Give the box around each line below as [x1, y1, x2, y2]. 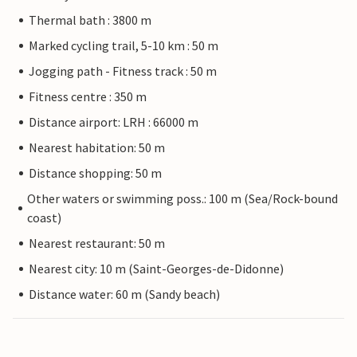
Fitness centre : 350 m [29, 88, 147, 105]
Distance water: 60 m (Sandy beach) [29, 286, 220, 303]
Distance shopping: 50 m [29, 165, 162, 182]
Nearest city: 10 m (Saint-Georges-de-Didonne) [29, 261, 284, 277]
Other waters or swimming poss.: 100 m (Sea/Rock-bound [27, 190, 339, 207]
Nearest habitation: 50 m [29, 139, 165, 156]
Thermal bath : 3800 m [29, 12, 151, 29]
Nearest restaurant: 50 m [29, 235, 165, 252]
